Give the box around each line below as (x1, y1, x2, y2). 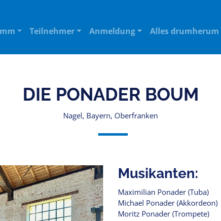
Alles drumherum (149, 26, 219, 37)
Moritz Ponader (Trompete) (118, 209, 209, 219)
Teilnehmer (30, 26, 75, 37)
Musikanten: (118, 165, 198, 182)
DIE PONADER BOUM (22, 84, 199, 105)
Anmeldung (89, 26, 135, 37)
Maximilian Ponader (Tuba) (118, 187, 209, 197)
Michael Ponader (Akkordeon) (118, 198, 218, 208)
